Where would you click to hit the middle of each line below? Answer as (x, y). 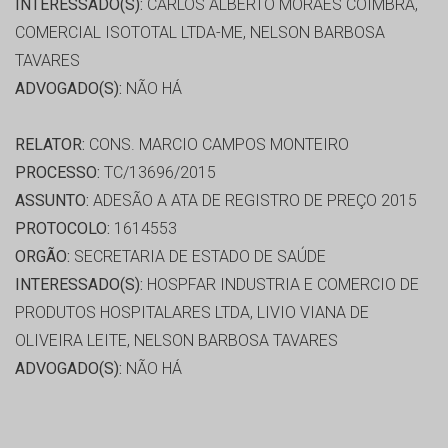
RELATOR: (50, 145)
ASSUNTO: (52, 201)
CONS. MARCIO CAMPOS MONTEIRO (217, 145)
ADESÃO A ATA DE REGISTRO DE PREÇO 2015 (253, 201)
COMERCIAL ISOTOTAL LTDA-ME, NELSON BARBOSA (200, 33)
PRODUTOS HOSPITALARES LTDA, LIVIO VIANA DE (192, 313)
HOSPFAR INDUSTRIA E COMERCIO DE (281, 285)
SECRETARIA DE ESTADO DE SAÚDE (198, 257)
